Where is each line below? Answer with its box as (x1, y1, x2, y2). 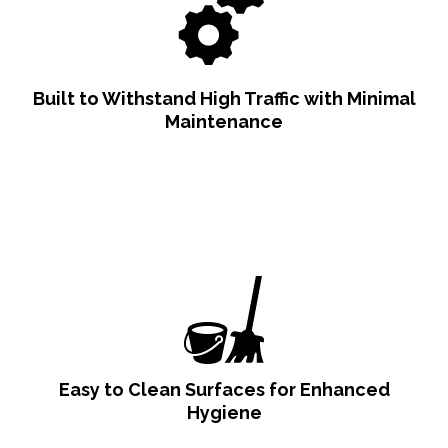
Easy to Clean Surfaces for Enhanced (58, 379, 390, 401)
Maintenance (165, 111, 283, 133)
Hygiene (186, 402, 262, 424)
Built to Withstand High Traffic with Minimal (32, 88, 416, 110)
